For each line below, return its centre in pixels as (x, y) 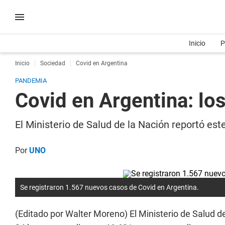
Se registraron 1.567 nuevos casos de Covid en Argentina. (109, 187)
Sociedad (53, 63)
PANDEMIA (31, 81)
